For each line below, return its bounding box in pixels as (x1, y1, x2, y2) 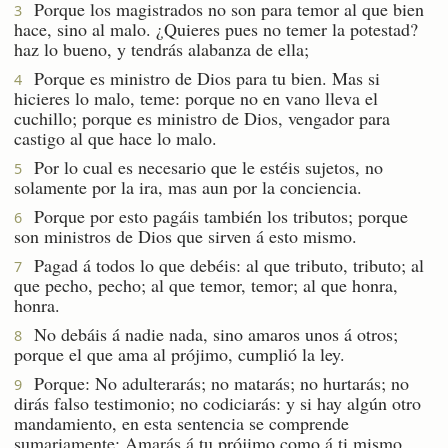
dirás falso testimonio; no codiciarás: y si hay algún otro (14, 390, 421, 415)
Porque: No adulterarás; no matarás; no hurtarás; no (22, 370, 409, 395)
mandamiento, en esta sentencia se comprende (14, 410, 349, 435)
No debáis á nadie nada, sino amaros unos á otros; (22, 321, 398, 346)
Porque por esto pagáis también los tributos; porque (22, 203, 408, 228)
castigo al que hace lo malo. (14, 125, 217, 150)
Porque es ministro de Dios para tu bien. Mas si (22, 65, 380, 90)
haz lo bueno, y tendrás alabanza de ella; (14, 36, 309, 61)
